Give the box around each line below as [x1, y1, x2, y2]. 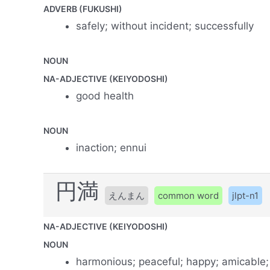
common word [158, 190, 219, 202]
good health [76, 90, 134, 102]
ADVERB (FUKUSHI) [43, 4, 122, 14]
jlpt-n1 [232, 190, 259, 202]
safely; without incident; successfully [76, 20, 254, 33]
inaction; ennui [76, 142, 146, 154]
